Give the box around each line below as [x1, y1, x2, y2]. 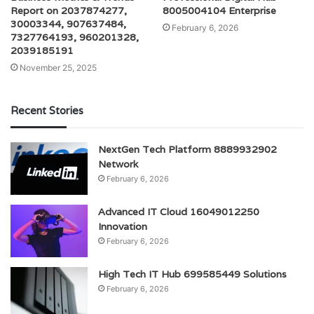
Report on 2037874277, [11, 4, 127, 18]
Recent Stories [11, 104, 83, 118]
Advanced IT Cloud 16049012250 [98, 205, 259, 219]
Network [98, 158, 138, 171]
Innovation [98, 220, 147, 233]
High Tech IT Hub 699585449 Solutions [98, 268, 287, 281]
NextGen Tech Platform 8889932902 [98, 143, 277, 156]
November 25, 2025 [20, 62, 97, 74]
